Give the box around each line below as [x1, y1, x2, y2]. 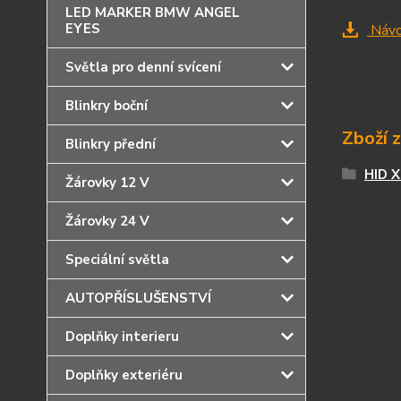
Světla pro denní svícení [65, 58, 221, 76]
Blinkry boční [65, 97, 148, 115]
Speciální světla [65, 251, 169, 269]
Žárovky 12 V [65, 174, 149, 192]
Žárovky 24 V [65, 212, 149, 230]
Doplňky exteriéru [65, 366, 183, 384]
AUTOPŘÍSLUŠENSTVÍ [65, 289, 211, 307]
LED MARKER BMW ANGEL [65, 4, 240, 21]
